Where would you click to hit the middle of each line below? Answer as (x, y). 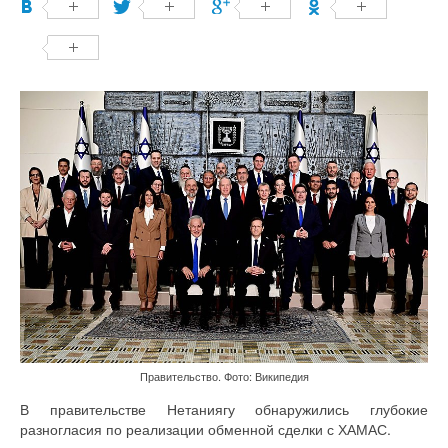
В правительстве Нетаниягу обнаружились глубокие (224, 409)
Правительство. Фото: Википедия (224, 376)
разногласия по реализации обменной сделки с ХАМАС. (205, 429)
